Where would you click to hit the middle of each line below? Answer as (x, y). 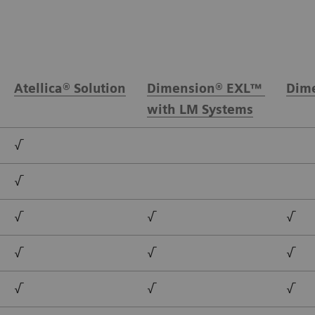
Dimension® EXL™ (206, 88)
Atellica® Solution (70, 88)
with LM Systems (200, 109)
